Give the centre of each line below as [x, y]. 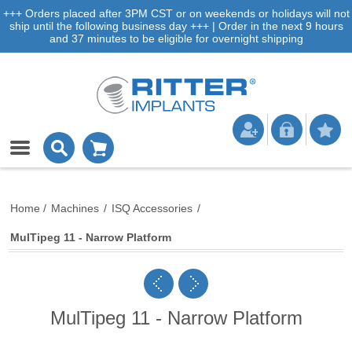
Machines [75, 208]
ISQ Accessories [152, 208]
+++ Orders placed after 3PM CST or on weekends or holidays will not [176, 13]
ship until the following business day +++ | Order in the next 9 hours [176, 26]
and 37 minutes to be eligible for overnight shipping [176, 38]
